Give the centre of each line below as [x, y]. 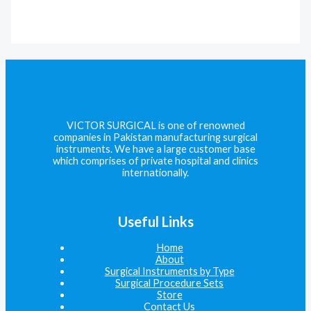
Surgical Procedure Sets [169, 283]
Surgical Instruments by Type [169, 271]
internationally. [155, 173]
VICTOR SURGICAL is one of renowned [155, 126]
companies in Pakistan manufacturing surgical [155, 137]
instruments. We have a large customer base [155, 149]
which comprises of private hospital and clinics [155, 161]
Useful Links [155, 222]
